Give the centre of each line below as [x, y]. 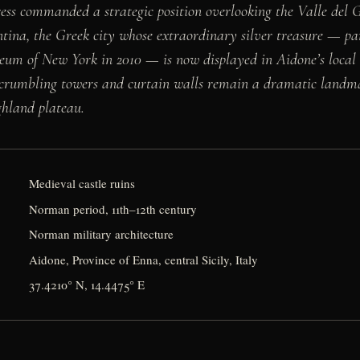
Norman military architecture [102, 234]
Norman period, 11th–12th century [113, 209]
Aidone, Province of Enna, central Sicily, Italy [144, 259]
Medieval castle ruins [82, 184]
